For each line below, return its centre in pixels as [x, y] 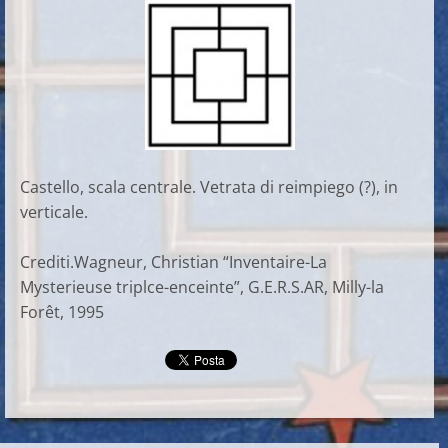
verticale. [54, 212]
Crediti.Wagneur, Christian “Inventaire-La [173, 262]
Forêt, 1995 [62, 312]
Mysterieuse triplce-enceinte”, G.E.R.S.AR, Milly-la [202, 287]
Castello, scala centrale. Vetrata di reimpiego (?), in [209, 187]
